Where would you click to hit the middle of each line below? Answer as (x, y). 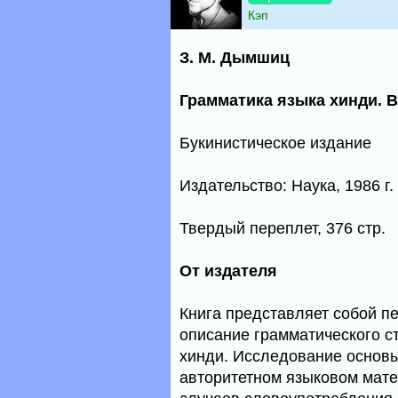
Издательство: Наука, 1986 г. (287, 186)
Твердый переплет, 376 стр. (283, 228)
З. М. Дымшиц (235, 58)
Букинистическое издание (275, 143)
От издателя (228, 271)
